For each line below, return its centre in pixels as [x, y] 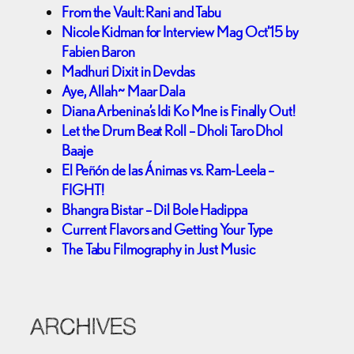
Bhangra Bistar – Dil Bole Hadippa [154, 209]
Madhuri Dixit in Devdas [128, 71]
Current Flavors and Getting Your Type [168, 229]
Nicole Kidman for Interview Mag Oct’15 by [180, 31]
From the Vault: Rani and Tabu [142, 11]
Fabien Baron [98, 51]
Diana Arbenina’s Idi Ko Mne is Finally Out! [179, 110]
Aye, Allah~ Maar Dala [123, 90]
